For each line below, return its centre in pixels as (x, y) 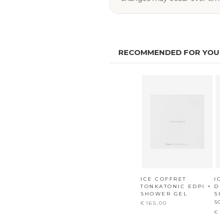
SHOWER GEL (164, 194)
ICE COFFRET (164, 179)
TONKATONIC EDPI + (176, 187)
